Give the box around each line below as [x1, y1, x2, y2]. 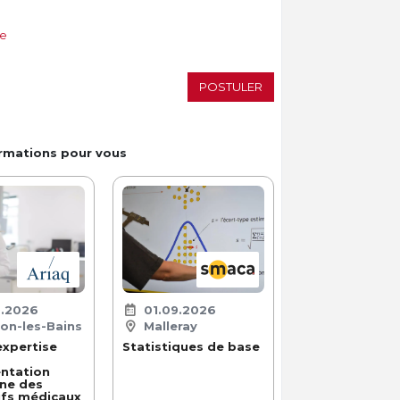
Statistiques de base [121, 338, 260, 354]
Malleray [143, 318, 197, 333]
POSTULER [199, 79, 262, 94]
